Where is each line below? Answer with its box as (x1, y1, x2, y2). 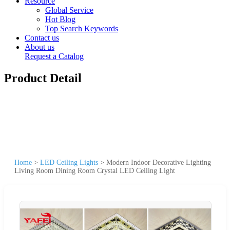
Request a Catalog (25, 52, 84, 61)
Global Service (45, 6, 93, 14)
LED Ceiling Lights (40, 158, 98, 166)
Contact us (25, 33, 59, 42)
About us (25, 43, 54, 51)
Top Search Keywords (45, 24, 118, 33)
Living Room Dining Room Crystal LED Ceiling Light (14, 166, 175, 175)
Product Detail (4, 71, 82, 85)
